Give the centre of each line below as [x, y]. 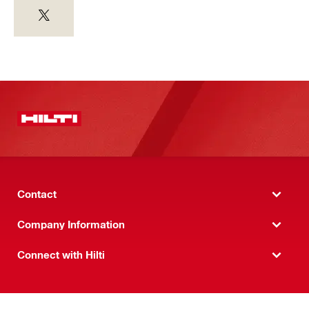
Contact [37, 194]
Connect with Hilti [61, 255]
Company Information [71, 225]
